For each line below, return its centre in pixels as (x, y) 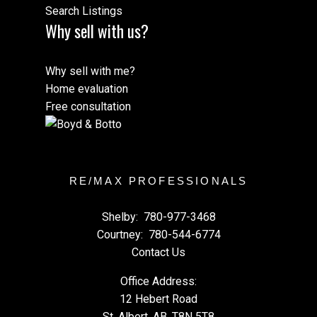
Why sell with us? (97, 31)
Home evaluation (87, 88)
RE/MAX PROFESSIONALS (158, 181)
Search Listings (84, 11)
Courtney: (121, 234)
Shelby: (121, 217)
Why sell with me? (90, 71)
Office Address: (158, 281)
